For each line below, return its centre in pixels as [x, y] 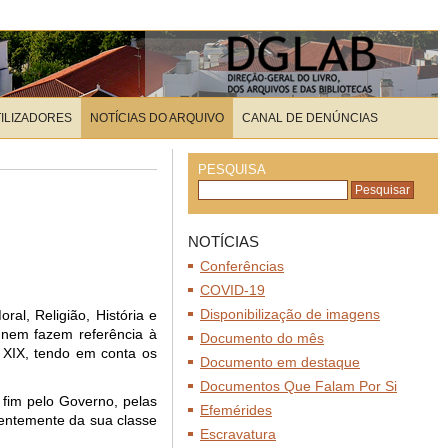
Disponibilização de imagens [290, 314]
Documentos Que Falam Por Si [298, 386]
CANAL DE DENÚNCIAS [310, 118]
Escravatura [238, 434]
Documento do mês [262, 338]
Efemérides [236, 410]
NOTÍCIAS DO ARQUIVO [157, 118]
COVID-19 [232, 290]
